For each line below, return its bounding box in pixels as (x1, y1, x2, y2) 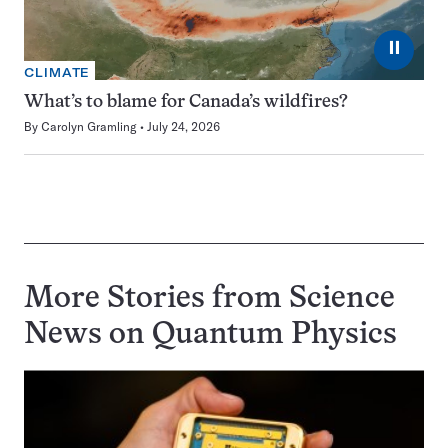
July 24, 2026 (147, 119, 220, 134)
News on (24, 321, 152, 350)
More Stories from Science (24, 285, 395, 314)
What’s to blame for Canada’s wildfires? (24, 94, 348, 111)
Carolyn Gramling (41, 119, 137, 134)
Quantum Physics (152, 321, 397, 350)
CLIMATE (24, 65, 91, 80)
